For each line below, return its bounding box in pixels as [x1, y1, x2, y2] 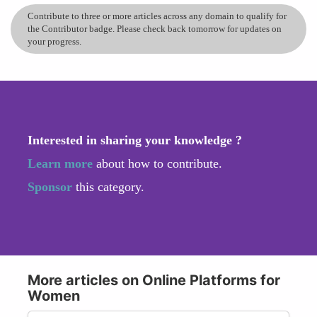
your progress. [28, 35, 81, 47]
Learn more [28, 156, 93, 171]
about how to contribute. [93, 156, 222, 171]
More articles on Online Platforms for [28, 271, 280, 289]
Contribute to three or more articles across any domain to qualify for [28, 10, 287, 21]
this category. [76, 179, 144, 194]
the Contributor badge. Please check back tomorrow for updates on [28, 23, 282, 34]
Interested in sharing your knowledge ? [28, 132, 242, 147]
